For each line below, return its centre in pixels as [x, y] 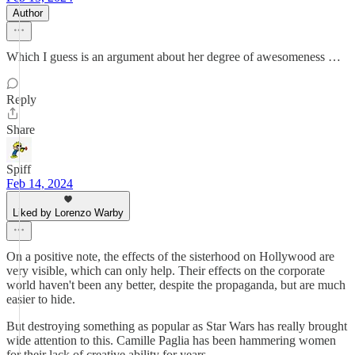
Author [28, 13]
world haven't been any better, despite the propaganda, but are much [176, 285]
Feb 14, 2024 [40, 183]
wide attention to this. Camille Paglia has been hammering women [171, 340]
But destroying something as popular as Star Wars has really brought [177, 326]
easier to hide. [41, 299]
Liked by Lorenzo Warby [68, 213]
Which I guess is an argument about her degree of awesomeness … [174, 57]
